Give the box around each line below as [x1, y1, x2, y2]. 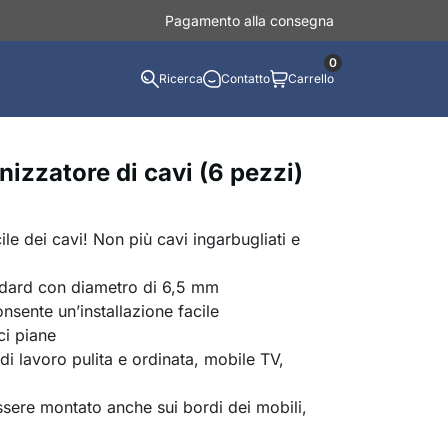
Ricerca [159, 71, 203, 86]
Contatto [221, 71, 270, 86]
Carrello [288, 71, 334, 86]
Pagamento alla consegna [165, 12, 334, 29]
